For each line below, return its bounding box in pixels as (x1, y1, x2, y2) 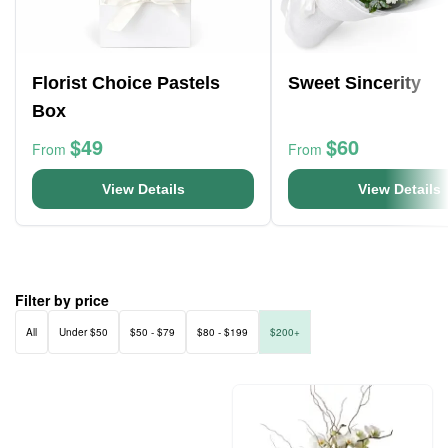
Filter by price (15, 290, 109, 310)
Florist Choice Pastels (32, 73, 220, 93)
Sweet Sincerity (288, 73, 421, 93)
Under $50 (59, 325, 108, 339)
